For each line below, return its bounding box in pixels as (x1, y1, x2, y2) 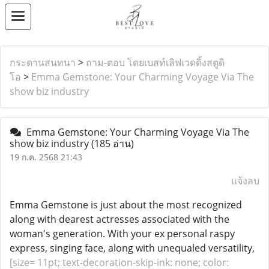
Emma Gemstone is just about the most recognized (10, 198, 242, 211)
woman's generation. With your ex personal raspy (10, 227, 235, 240)
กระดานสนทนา (10, 56, 76, 69)
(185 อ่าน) (91, 137, 134, 150)
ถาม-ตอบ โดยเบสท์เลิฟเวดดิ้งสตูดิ (86, 56, 225, 69)
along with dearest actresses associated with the (10, 213, 229, 226)
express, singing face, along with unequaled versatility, (10, 241, 255, 255)
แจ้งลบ (231, 174, 259, 187)
